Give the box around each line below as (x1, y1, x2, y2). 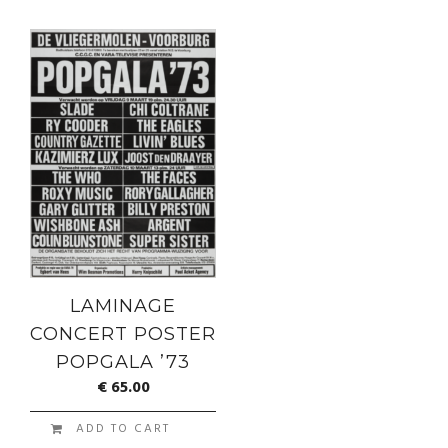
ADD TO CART (76, 419, 171, 440)
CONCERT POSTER (30, 323, 217, 346)
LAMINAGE (70, 295, 177, 318)
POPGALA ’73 (56, 351, 191, 374)
